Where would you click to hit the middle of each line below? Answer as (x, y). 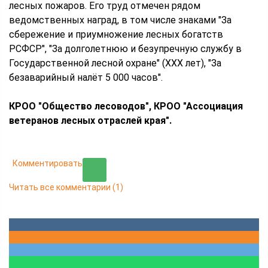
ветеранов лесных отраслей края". (90, 121)
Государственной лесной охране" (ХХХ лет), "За (115, 63)
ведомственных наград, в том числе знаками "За (120, 20)
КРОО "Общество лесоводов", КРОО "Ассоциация (126, 106)
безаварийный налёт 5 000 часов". (86, 77)
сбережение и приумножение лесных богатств (116, 34)
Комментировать (48, 163)
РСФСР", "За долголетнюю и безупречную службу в (125, 49)
